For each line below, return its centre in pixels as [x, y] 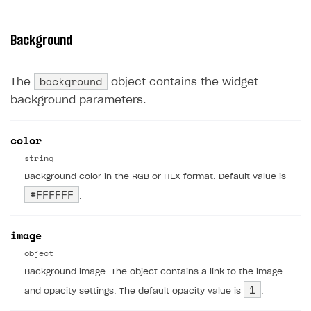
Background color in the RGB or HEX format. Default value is [155, 177]
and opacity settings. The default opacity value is [134, 291]
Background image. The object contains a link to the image [153, 272]
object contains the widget [183, 83]
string [39, 158]
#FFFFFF [52, 195]
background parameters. [78, 101]
